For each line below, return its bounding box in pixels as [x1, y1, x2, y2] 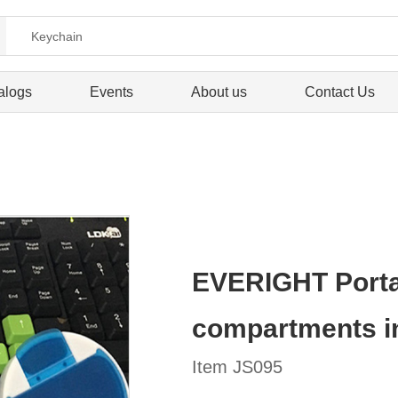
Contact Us [304, 84, 375, 99]
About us [190, 84, 247, 99]
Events [89, 84, 133, 99]
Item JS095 [191, 357, 283, 377]
